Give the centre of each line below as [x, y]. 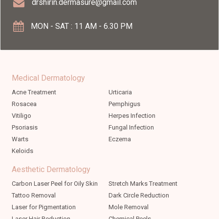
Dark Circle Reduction [139, 196]
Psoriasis [25, 128]
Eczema [120, 139]
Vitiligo [22, 116]
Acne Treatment [34, 92]
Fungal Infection [131, 128]
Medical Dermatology [48, 78]
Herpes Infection [132, 116]
